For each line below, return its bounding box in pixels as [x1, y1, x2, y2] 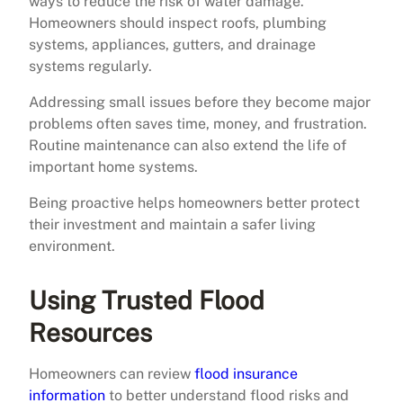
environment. [29, 237, 115, 255]
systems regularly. [29, 57, 152, 75]
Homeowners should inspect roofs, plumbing [29, 13, 327, 31]
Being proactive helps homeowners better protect [29, 193, 360, 211]
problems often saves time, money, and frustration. [29, 114, 367, 132]
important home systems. [29, 157, 198, 175]
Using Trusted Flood [29, 284, 264, 315]
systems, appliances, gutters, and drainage [29, 35, 316, 53]
